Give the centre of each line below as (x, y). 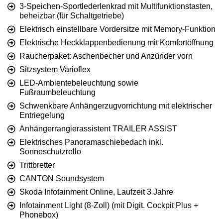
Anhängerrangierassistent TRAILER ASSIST (98, 129)
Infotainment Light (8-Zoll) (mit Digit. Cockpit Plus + (109, 206)
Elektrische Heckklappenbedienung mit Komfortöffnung (116, 43)
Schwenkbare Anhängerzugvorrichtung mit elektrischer (116, 106)
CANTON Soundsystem (62, 179)
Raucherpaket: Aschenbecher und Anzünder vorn (106, 56)
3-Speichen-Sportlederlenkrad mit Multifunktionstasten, (116, 6)
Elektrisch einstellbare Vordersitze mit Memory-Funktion (117, 29)
